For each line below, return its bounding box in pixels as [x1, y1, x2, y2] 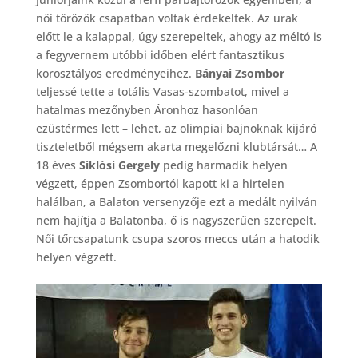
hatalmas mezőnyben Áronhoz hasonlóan [35, 101, 258, 117]
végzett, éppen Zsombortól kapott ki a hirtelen [35, 175, 284, 191]
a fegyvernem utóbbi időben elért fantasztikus [35, 46, 284, 62]
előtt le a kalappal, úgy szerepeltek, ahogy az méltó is [35, 28, 322, 44]
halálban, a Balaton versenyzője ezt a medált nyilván [35, 193, 317, 209]
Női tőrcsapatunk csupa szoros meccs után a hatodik [35, 230, 320, 246]
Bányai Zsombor [194, 65, 284, 81]
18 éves [35, 157, 79, 173]
